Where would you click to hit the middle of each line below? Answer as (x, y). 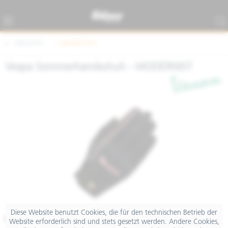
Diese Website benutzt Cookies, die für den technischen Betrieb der (114, 213)
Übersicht (29, 44)
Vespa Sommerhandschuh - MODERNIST (99, 67)
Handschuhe (78, 44)
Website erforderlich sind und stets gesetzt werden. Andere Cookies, (114, 222)
